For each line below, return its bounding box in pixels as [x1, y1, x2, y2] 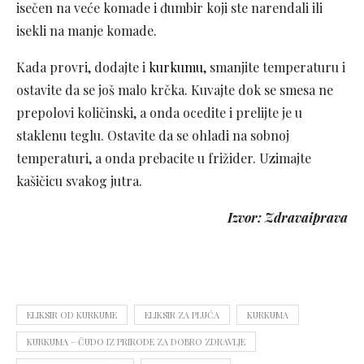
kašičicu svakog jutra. [16, 172, 142, 189]
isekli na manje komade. [16, 22, 157, 39]
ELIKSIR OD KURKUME [27, 309, 117, 321]
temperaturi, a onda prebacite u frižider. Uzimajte [16, 149, 311, 167]
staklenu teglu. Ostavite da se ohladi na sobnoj [16, 127, 289, 144]
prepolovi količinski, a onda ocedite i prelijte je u [16, 104, 302, 121]
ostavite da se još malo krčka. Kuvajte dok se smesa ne [16, 81, 333, 98]
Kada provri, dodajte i [16, 58, 149, 76]
